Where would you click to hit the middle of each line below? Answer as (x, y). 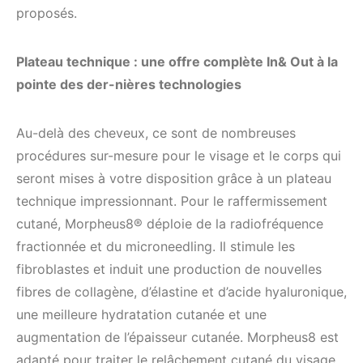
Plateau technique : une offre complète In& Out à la (177, 61)
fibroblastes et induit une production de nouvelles (169, 269)
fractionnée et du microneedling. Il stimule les (156, 246)
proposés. (47, 13)
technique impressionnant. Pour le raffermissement (172, 201)
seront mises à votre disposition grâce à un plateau (174, 178)
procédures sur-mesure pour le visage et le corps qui (179, 155)
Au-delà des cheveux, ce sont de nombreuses (156, 132)
